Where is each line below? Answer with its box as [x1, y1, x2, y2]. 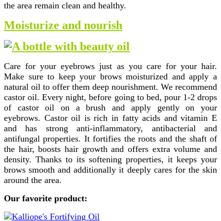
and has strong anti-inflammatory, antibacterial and [4, 123, 217, 134]
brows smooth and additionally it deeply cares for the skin [4, 165, 217, 175]
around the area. [4, 175, 62, 185]
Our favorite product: [4, 193, 87, 204]
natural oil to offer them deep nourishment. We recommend [4, 82, 217, 92]
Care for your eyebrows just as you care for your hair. [4, 61, 217, 72]
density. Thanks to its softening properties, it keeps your [4, 154, 217, 165]
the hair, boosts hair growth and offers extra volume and [4, 144, 217, 154]
